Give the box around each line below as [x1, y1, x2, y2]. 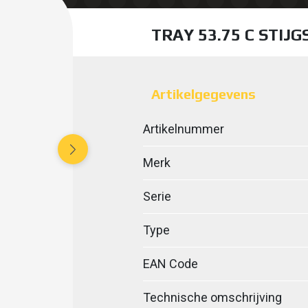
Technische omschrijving [142, 290, 282, 305]
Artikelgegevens [151, 86, 256, 102]
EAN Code [142, 256, 198, 271]
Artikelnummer [142, 122, 224, 136]
